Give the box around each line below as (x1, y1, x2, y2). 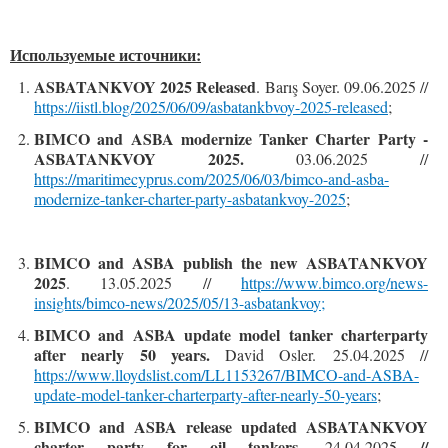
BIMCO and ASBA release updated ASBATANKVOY (34, 415, 428, 438)
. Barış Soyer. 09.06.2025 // (256, 76, 429, 97)
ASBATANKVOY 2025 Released (34, 75, 257, 98)
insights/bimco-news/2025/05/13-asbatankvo (34, 292, 313, 313)
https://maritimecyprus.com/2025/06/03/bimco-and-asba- (34, 168, 389, 189)
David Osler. (225, 344, 317, 365)
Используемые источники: (10, 43, 201, 66)
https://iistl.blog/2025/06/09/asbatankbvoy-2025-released (34, 96, 388, 117)
